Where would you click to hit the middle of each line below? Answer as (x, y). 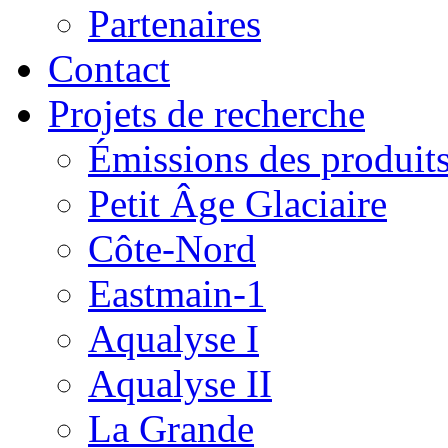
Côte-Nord (172, 248)
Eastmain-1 (177, 293)
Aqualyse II (180, 383)
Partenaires (174, 23)
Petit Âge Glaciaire (237, 203)
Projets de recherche (206, 113)
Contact (109, 68)
